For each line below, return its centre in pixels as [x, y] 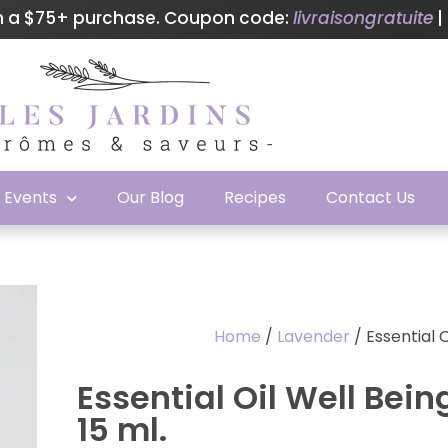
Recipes [255, 197]
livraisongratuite [362, 18]
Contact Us [371, 197]
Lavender [313, 337]
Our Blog [151, 197]
